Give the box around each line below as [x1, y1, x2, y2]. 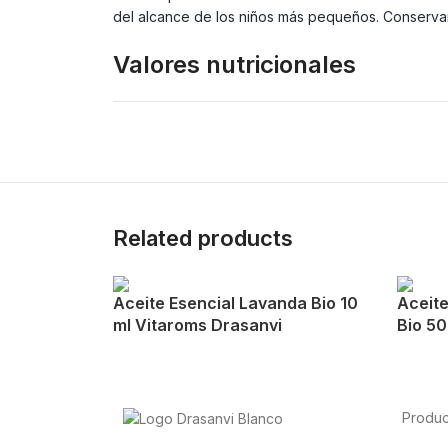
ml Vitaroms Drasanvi [112, 315, 282, 336]
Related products [112, 225, 293, 251]
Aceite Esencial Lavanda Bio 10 [112, 293, 358, 314]
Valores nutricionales [112, 50, 356, 79]
